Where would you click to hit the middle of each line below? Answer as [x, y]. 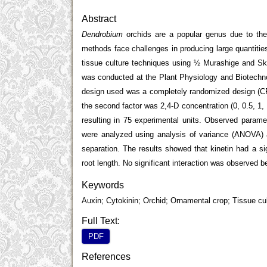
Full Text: [101, 221]
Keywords [103, 185]
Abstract [99, 18]
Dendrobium [102, 35]
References [106, 256]
